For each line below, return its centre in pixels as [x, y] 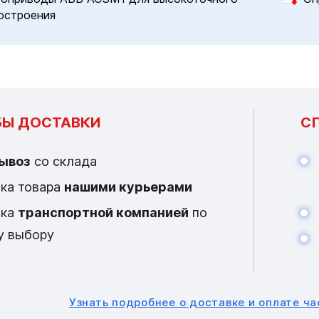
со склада [64, 161]
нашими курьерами [128, 187]
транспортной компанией [103, 212]
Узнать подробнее [124, 302]
